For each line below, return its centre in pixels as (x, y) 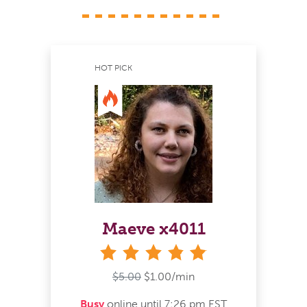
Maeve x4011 (153, 229)
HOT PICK (113, 68)
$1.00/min (169, 276)
